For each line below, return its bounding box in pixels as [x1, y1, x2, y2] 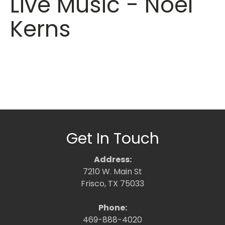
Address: [93, 154, 132, 165]
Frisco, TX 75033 [81, 178, 144, 189]
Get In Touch [66, 128, 159, 149]
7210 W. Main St [83, 166, 142, 177]
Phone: [98, 202, 127, 213]
